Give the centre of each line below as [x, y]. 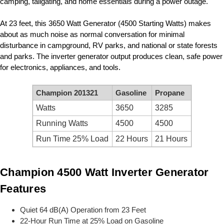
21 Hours [171, 138]
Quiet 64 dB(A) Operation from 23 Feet [83, 210]
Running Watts [62, 123]
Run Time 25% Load [72, 138]
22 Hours [132, 138]
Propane [170, 92]
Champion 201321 [67, 92]
